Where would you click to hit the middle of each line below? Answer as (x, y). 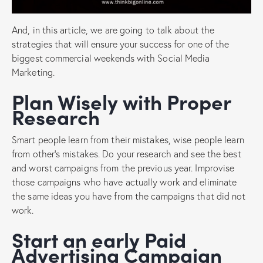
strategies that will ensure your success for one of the (121, 43)
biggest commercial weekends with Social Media (111, 58)
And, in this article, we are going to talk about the (113, 29)
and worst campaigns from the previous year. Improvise (123, 167)
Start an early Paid (18, 239)
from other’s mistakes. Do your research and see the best (127, 153)
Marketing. (33, 72)
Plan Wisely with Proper (18, 101)
